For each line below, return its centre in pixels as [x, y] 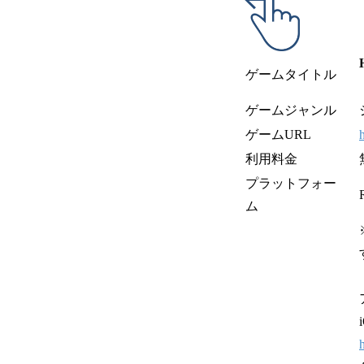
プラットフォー [291, 183]
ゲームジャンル [291, 110]
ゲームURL [278, 134]
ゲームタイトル [291, 74]
